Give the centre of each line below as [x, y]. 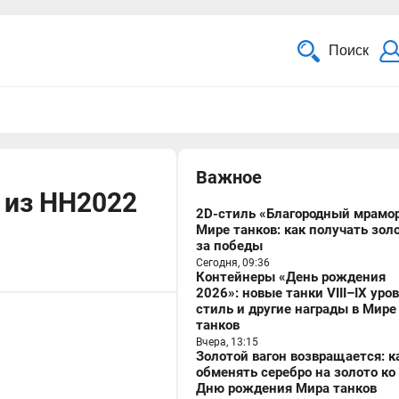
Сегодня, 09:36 [233, 263]
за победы [229, 246]
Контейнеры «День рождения [291, 277]
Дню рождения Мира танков [286, 388]
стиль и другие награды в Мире [296, 309]
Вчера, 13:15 [227, 342]
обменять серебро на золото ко [296, 372]
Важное [229, 177]
